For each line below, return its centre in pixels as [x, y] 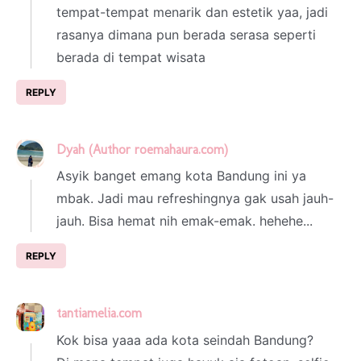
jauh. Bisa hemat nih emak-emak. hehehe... [185, 221]
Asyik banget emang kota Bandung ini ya [181, 176]
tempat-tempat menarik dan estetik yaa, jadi [192, 12]
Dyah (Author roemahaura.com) [142, 149]
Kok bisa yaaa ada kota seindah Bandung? [185, 340]
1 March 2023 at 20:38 [203, 314]
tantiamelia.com [99, 313]
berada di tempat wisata [131, 57]
